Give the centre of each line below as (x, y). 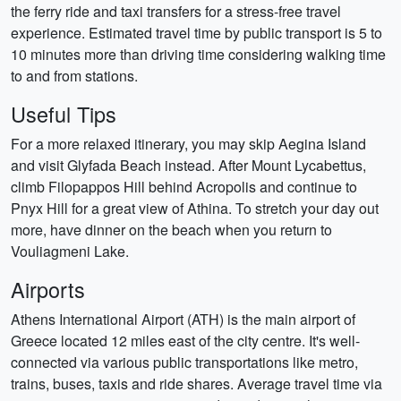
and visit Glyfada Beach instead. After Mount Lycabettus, (188, 165)
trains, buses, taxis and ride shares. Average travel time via (196, 384)
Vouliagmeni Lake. (70, 251)
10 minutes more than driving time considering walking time (198, 54)
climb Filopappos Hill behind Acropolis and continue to (184, 187)
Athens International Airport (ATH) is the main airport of (183, 319)
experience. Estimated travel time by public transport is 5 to (196, 33)
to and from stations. (74, 76)
